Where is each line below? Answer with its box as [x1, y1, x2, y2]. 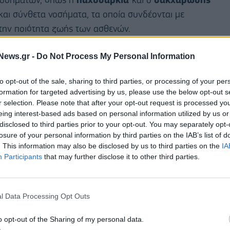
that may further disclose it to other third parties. [42, 152, 200, 161]
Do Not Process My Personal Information [36, 51, 195, 61]
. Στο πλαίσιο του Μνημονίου [73, 216, 186, 227]
